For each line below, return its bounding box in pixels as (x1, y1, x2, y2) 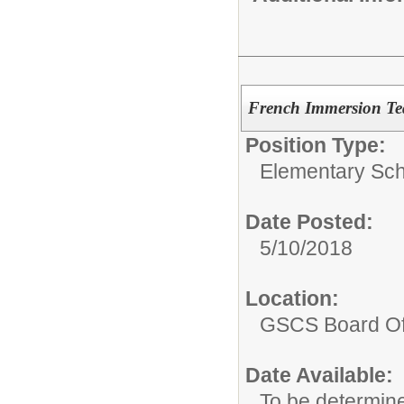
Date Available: (245, 363, 393, 387)
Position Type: (245, 133, 386, 157)
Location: (245, 286, 339, 310)
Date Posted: (245, 209, 373, 234)
